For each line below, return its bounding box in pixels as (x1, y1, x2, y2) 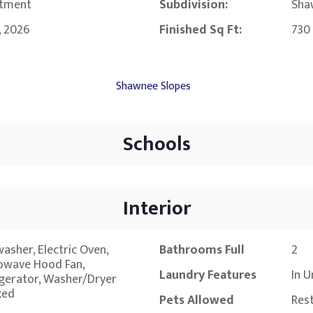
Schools (122, 128, 191, 161)
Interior (122, 192, 191, 226)
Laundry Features (159, 265, 256, 286)
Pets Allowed (159, 290, 234, 312)
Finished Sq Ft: (159, 20, 242, 41)
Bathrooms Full (159, 240, 245, 261)
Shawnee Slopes (115, 77, 191, 96)
